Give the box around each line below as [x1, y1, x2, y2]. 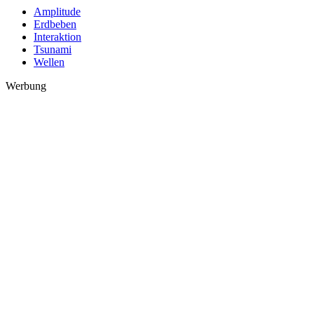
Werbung [6, 80, 46, 93]
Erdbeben [34, 18, 76, 31]
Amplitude [34, 6, 81, 18]
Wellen [34, 56, 64, 69]
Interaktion [34, 31, 81, 43]
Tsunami [34, 43, 71, 56]
